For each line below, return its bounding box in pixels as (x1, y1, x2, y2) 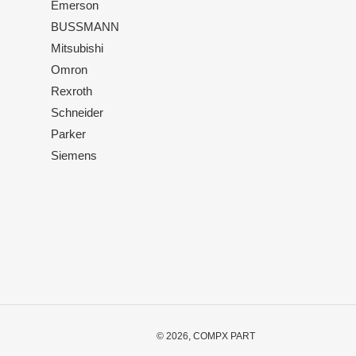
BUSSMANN (50, 19, 119, 33)
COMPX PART (193, 331, 255, 342)
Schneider (50, 105, 103, 119)
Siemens (50, 148, 97, 162)
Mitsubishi (50, 41, 103, 55)
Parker (50, 126, 86, 141)
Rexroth (50, 83, 92, 98)
